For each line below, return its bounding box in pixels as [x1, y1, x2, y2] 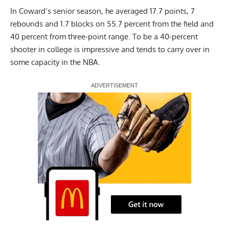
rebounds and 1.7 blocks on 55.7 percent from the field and [10, 18, 214, 29]
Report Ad [38, 94, 61, 100]
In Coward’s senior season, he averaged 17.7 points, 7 [10, 6, 195, 16]
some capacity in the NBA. [10, 57, 100, 67]
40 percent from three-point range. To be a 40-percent [10, 31, 198, 41]
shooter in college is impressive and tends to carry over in [10, 44, 210, 54]
